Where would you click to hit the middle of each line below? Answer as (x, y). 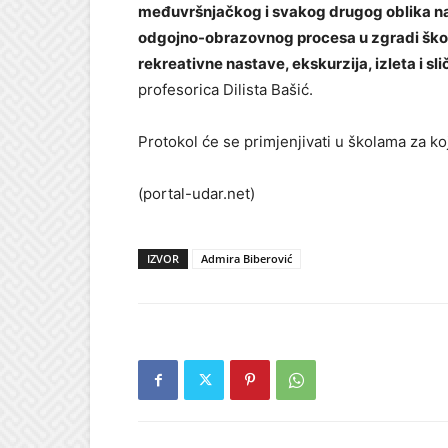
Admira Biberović (246, 258)
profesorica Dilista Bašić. (225, 89)
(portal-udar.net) (196, 193)
